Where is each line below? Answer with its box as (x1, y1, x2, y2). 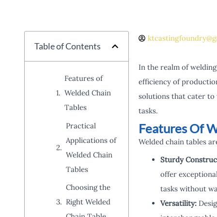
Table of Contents (34, 41, 101, 51)
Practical (66, 121, 96, 130)
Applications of (66, 135, 116, 145)
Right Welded (66, 197, 110, 206)
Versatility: (160, 199, 197, 208)
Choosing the (66, 183, 110, 192)
